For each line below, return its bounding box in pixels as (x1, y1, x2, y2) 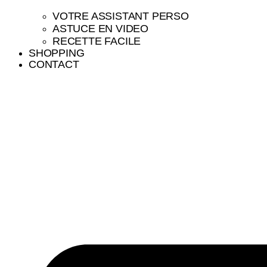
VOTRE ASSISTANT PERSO (52, 10, 189, 22)
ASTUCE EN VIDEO (52, 22, 148, 35)
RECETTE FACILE (52, 35, 141, 47)
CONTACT (29, 58, 79, 70)
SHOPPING (29, 46, 85, 59)
